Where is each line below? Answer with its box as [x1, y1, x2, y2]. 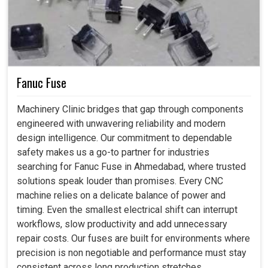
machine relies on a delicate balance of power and [17, 189, 226, 201]
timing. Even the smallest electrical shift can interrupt [17, 203, 237, 215]
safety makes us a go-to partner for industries [17, 146, 209, 158]
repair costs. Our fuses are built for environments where [17, 232, 250, 244]
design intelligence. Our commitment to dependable [17, 132, 232, 144]
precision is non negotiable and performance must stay [17, 246, 246, 258]
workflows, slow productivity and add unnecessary [17, 218, 227, 230]
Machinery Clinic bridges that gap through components [17, 103, 243, 115]
